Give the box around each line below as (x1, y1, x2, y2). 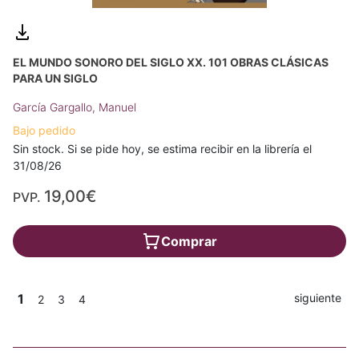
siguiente (294, 290, 341, 305)
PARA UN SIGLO (13, 71, 98, 85)
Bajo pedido (13, 123, 75, 137)
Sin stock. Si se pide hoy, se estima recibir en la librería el (13, 141, 312, 155)
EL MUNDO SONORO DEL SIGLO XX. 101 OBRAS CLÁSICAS (13, 54, 329, 69)
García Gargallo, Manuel (13, 99, 136, 114)
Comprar (161, 232, 217, 249)
